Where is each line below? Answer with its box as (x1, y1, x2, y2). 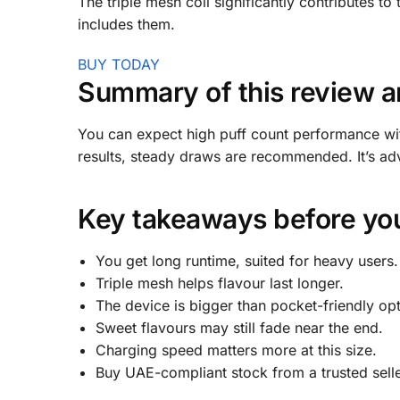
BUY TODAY (78, 54, 160, 73)
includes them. (78, 15, 175, 34)
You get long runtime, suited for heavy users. (96, 251, 398, 270)
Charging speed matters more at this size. (96, 340, 377, 359)
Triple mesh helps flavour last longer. (96, 273, 344, 292)
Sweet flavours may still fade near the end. (96, 318, 383, 337)
